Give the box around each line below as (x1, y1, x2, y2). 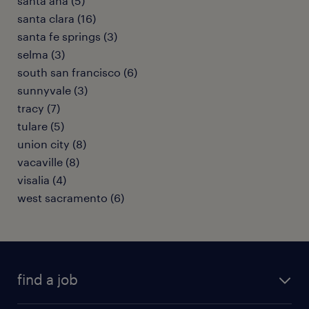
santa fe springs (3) (17, 30, 117, 43)
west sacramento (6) (17, 191, 124, 204)
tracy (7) (17, 101, 60, 114)
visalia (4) (17, 173, 66, 186)
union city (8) (17, 137, 86, 150)
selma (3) (17, 48, 65, 61)
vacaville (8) (17, 155, 79, 168)
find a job (17, 271, 78, 288)
